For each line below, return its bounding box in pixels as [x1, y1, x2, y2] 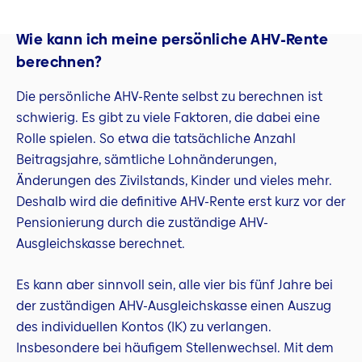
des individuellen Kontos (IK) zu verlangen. [16, 317, 271, 336]
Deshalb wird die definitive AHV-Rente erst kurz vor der [16, 192, 346, 211]
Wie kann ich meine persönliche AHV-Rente [16, 28, 328, 49]
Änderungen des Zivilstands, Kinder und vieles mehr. [16, 170, 332, 190]
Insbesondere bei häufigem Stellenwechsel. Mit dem [16, 338, 334, 357]
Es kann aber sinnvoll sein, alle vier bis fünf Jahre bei [16, 275, 333, 294]
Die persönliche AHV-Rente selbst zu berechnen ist [16, 86, 322, 106]
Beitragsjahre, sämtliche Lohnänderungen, [16, 149, 276, 169]
